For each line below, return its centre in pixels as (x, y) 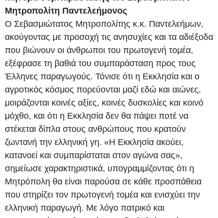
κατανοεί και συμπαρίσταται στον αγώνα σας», (94, 155)
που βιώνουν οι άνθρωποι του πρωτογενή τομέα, (99, 50)
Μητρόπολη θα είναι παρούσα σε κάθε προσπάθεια (103, 182)
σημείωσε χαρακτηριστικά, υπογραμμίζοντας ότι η (100, 169)
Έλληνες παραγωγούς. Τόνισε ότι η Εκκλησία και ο (102, 77)
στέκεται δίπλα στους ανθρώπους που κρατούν (95, 129)
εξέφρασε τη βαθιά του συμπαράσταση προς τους (100, 64)
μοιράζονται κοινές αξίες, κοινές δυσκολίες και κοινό (104, 103)
